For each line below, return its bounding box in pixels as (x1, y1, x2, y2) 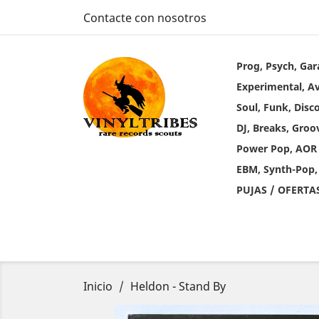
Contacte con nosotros (83, 10, 206, 26)
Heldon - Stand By (130, 278, 226, 294)
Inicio (83, 278, 113, 294)
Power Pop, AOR (236, 142, 317, 155)
